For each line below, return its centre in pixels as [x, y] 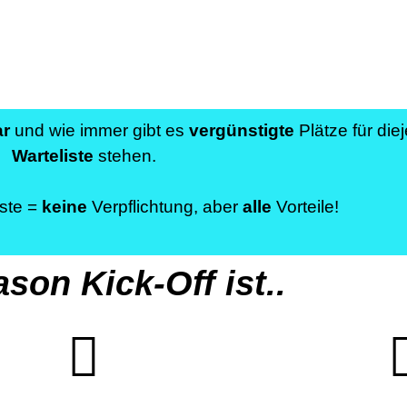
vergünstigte [242, 130]
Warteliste [52, 155]
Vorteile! [305, 207]
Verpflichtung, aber [164, 207]
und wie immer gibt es [99, 130]
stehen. [124, 155]
